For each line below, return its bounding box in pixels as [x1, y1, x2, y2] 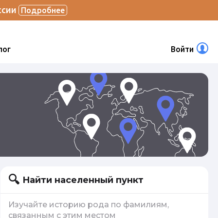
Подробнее [20, 6, 65, 15]
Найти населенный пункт [22, 174, 144, 185]
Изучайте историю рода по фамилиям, [8, 200, 169, 209]
